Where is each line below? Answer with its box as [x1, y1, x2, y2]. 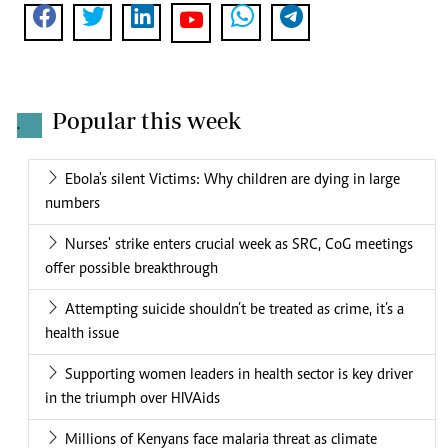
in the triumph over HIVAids [45, 391, 220, 408]
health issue [45, 326, 119, 343]
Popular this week [52, 107, 241, 135]
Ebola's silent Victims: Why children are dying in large [65, 172, 400, 189]
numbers [45, 196, 100, 213]
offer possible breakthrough [45, 261, 218, 278]
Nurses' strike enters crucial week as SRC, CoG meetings [65, 237, 413, 254]
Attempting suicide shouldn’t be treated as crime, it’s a [65, 302, 404, 319]
